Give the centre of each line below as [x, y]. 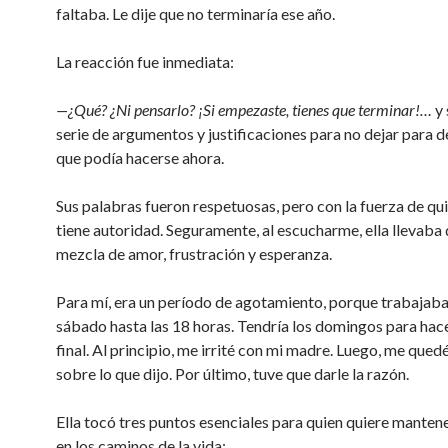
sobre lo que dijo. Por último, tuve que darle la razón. [232, 373]
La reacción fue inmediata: [145, 61]
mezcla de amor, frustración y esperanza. [194, 253]
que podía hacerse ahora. [140, 157]
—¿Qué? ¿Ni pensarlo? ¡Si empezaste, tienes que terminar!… [244, 109]
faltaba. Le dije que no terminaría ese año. [195, 13]
